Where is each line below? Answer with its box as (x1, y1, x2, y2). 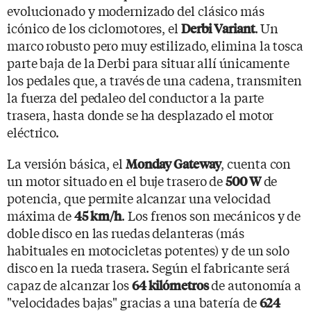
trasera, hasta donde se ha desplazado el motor (7, 105, 274, 124)
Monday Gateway (125, 154, 221, 172)
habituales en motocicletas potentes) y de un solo (7, 240, 290, 259)
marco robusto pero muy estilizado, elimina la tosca (7, 35, 303, 54)
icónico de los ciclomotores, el (7, 18, 181, 37)
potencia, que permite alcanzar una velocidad (7, 188, 271, 207)
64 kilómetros (131, 276, 209, 294)
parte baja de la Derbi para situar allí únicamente (7, 53, 289, 72)
